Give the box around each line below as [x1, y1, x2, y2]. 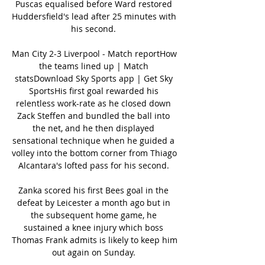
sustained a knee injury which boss [24, 221, 163, 233]
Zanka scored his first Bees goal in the [18, 184, 169, 196]
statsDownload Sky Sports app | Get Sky [14, 72, 173, 84]
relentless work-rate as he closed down [16, 97, 171, 109]
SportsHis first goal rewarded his [28, 85, 159, 96]
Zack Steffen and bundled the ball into [17, 109, 170, 121]
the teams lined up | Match [38, 60, 148, 72]
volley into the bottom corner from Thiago [12, 147, 177, 159]
